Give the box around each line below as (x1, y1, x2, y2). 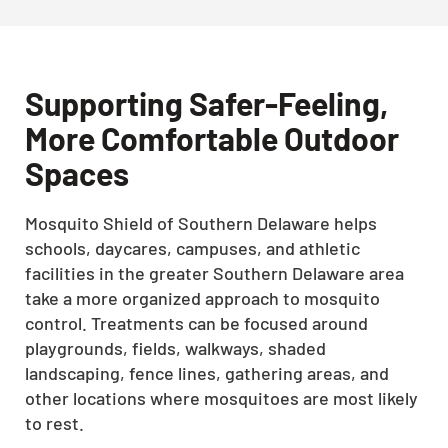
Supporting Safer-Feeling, (25, 84, 388, 122)
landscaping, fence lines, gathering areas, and (25, 362, 389, 384)
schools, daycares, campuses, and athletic (25, 237, 360, 259)
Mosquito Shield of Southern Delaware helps (25, 212, 377, 234)
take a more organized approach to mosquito (25, 287, 380, 309)
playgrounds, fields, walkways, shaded (25, 337, 326, 359)
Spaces (25, 154, 129, 192)
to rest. (25, 412, 84, 434)
